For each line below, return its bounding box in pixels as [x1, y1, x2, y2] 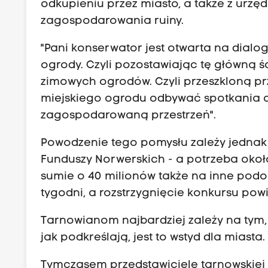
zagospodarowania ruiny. [41, 15, 184, 27]
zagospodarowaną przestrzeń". [41, 109, 217, 121]
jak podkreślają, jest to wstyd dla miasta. [41, 232, 266, 244]
